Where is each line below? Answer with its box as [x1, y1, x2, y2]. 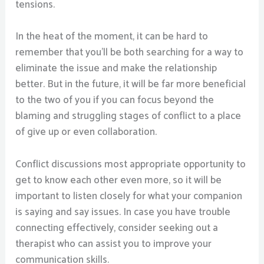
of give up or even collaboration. [15, 124, 157, 141]
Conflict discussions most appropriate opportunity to [15, 156, 246, 173]
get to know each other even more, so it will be [15, 171, 222, 189]
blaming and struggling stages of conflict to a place [15, 108, 242, 125]
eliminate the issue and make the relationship [15, 60, 217, 77]
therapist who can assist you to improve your [15, 235, 212, 252]
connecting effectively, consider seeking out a [15, 219, 219, 236]
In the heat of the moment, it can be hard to [15, 28, 209, 45]
